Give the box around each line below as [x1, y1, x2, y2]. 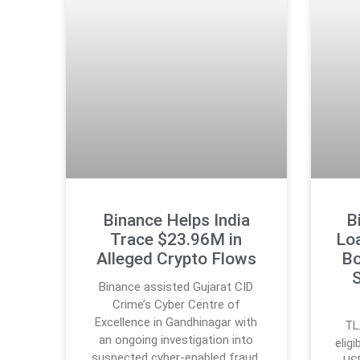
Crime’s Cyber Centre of [112, 297, 240, 313]
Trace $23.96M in [110, 230, 243, 250]
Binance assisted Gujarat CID [99, 280, 254, 295]
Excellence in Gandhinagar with [95, 315, 258, 330]
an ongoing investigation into [99, 333, 254, 348]
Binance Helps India [102, 211, 250, 231]
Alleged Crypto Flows [96, 249, 256, 269]
